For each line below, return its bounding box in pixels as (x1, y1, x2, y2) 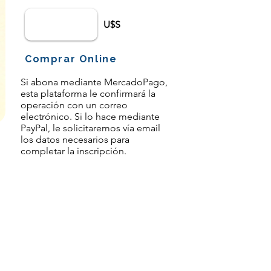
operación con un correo (21, 99, 128, 111)
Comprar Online (25, 53, 117, 65)
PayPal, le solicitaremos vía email (21, 122, 160, 134)
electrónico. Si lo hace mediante (21, 111, 160, 122)
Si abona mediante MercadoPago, (21, 76, 168, 88)
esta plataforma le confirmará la (21, 88, 155, 99)
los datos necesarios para (21, 134, 129, 145)
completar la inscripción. (21, 145, 126, 157)
